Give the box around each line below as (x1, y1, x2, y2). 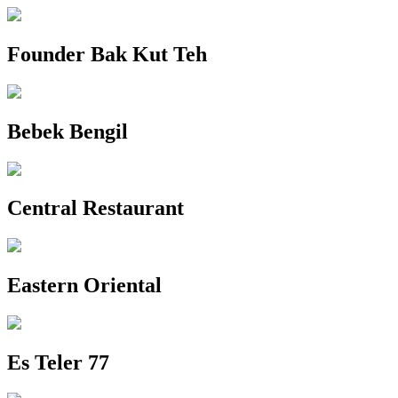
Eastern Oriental (7, 274, 162, 298)
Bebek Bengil (7, 119, 128, 143)
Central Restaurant (7, 196, 184, 220)
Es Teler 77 (7, 351, 109, 375)
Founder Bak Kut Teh (7, 42, 207, 66)
